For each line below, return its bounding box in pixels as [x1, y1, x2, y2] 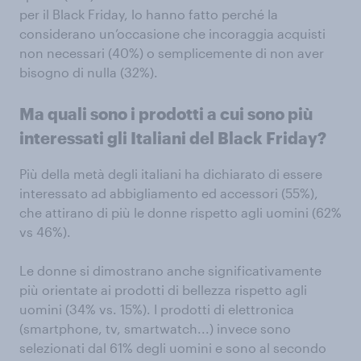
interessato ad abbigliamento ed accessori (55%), [19, 185, 318, 201]
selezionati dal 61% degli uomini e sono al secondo [19, 339, 326, 355]
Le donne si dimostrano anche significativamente [19, 262, 322, 278]
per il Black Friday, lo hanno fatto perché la [19, 6, 278, 22]
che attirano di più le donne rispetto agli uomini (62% [19, 204, 342, 220]
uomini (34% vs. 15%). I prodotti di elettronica [19, 301, 294, 317]
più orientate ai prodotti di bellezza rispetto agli [19, 281, 307, 297]
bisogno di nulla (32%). [19, 64, 158, 80]
